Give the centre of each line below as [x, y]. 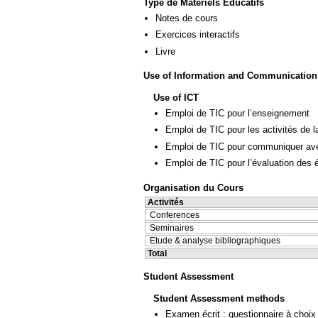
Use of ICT [176, 97]
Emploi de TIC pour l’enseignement [237, 113]
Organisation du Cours [193, 187]
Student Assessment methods [219, 298]
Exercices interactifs [198, 35]
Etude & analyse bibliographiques [215, 240]
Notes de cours [187, 18]
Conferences [175, 215]
